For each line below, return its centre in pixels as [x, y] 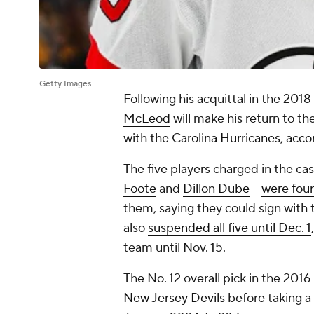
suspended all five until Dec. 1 [230, 228]
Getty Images [65, 84]
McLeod [147, 119]
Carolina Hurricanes [226, 139]
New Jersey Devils [174, 299]
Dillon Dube [216, 189]
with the [148, 139]
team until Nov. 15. [175, 248]
